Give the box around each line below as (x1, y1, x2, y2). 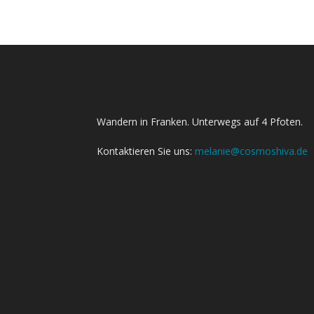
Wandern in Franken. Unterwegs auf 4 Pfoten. (97, 115, 303, 128)
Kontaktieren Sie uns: (97, 144, 195, 158)
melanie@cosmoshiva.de (195, 144, 308, 158)
